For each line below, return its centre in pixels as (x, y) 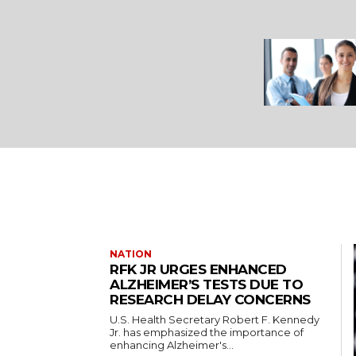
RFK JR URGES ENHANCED (198, 270)
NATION (131, 254)
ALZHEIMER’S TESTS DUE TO (206, 285)
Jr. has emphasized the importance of (207, 333)
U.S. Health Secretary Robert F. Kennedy (215, 320)
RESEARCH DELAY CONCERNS (210, 300)
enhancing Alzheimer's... (172, 345)
